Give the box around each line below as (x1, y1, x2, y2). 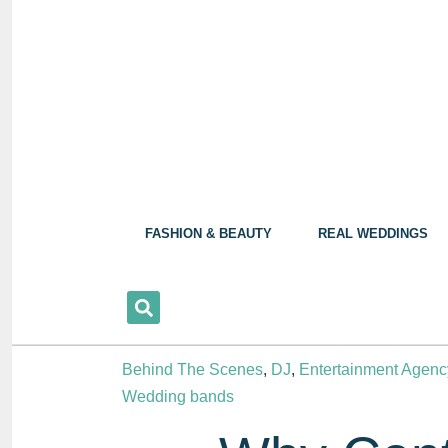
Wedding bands (122, 388, 234, 406)
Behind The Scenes (122, 361, 263, 379)
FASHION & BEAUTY (145, 226, 272, 242)
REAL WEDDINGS (318, 226, 428, 242)
